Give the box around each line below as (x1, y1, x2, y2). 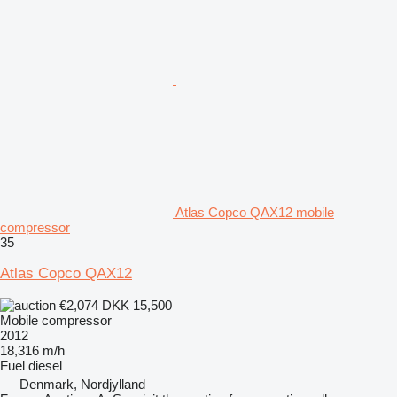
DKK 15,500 (102, 298, 172, 314)
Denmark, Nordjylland (19, 377, 145, 393)
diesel (28, 358, 62, 374)
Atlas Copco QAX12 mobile (175, 205, 334, 221)
